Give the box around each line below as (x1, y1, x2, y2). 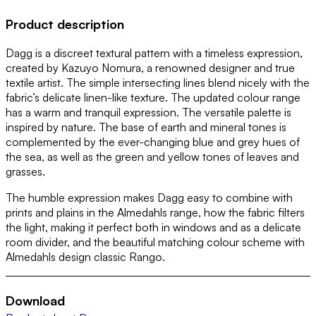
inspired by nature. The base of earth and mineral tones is (6, 120, 286, 135)
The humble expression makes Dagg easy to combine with (6, 190, 293, 205)
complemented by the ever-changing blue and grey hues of (6, 135, 300, 150)
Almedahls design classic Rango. (6, 250, 165, 265)
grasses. (6, 164, 45, 179)
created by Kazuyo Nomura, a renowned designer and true (6, 61, 295, 75)
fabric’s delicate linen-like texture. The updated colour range (6, 90, 300, 105)
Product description (6, 16, 124, 32)
